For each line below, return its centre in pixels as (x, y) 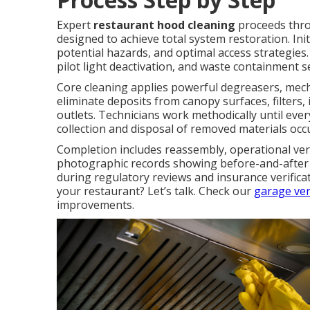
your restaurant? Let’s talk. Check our (155, 191)
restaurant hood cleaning (164, 25)
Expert (75, 25)
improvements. (95, 204)
